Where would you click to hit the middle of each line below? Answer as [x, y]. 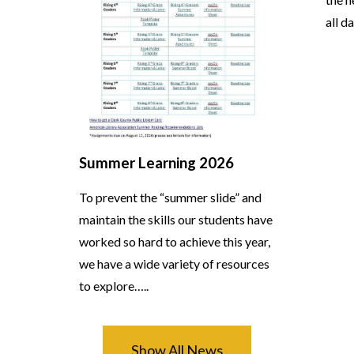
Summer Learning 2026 [156, 163]
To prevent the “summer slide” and [170, 198]
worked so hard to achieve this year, [175, 242]
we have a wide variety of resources [174, 264]
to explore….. [114, 286]
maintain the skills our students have [176, 220]
